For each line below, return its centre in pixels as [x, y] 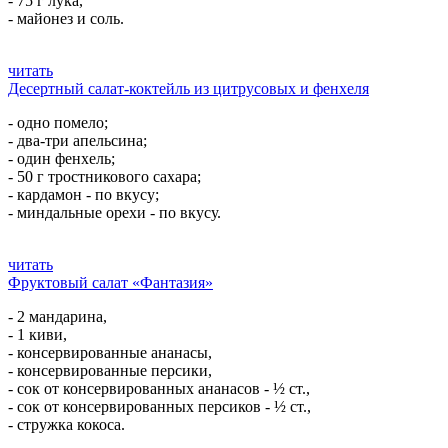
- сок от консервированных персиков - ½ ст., [159, 406]
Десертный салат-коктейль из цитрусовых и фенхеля [188, 88]
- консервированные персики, [110, 370]
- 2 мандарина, [57, 316]
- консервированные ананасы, [110, 352]
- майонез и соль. [66, 18]
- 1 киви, [37, 334]
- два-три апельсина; [77, 140]
